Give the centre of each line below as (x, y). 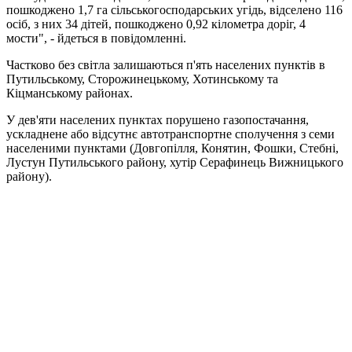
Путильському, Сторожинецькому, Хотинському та (142, 79)
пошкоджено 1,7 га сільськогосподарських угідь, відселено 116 (174, 9)
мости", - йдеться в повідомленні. (96, 38)
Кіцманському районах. (70, 93)
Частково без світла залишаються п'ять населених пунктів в (166, 64)
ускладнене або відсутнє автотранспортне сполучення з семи (170, 134)
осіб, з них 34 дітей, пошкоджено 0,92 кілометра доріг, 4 (156, 24)
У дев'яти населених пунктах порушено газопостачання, (158, 119)
